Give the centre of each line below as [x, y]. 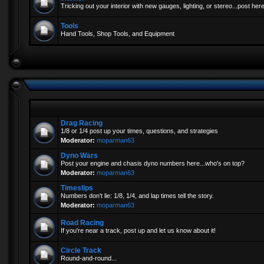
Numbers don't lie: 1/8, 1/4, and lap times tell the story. [137, 196]
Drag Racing [82, 123]
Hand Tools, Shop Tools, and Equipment [118, 34]
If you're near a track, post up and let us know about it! [138, 230]
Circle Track [81, 250]
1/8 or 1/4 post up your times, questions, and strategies [139, 131]
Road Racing [82, 223]
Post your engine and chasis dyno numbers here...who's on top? [153, 163]
